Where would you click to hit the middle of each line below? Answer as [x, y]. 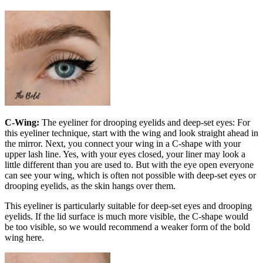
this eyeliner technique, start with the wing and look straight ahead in [131, 133]
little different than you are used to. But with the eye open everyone [129, 164]
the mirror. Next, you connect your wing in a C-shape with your [123, 143]
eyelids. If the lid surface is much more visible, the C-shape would [127, 216]
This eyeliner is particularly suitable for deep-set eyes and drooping [128, 205]
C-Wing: [22, 122]
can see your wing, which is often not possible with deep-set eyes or [130, 175]
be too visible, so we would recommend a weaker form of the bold [127, 227]
